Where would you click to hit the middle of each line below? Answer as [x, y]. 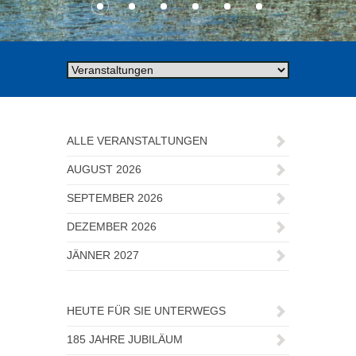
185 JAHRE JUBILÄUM [125, 339]
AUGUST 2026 [104, 169]
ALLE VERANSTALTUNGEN [137, 141]
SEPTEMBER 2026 [115, 198]
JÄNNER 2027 [103, 255]
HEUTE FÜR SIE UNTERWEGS [146, 311]
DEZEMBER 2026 [112, 226]
